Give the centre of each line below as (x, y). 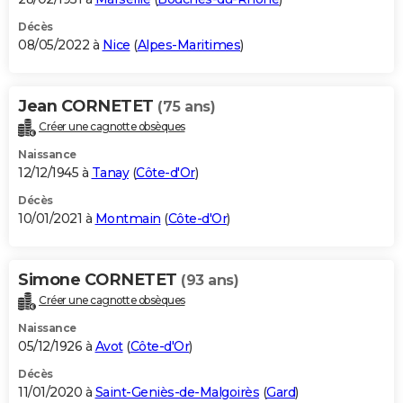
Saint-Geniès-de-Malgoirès (177, 392)
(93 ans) (210, 280)
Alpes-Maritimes (188, 45)
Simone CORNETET (99, 279)
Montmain (128, 218)
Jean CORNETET (88, 106)
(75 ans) (186, 106)
